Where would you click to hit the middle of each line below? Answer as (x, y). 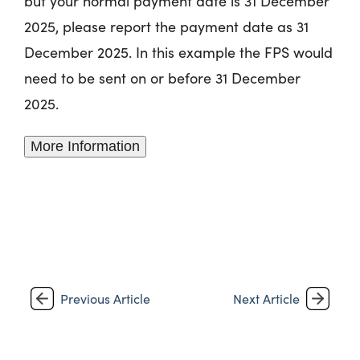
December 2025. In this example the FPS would (178, 52)
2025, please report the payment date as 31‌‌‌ (166, 27)
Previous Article (105, 298)
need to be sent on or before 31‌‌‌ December (162, 78)
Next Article (266, 298)
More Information (85, 146)
